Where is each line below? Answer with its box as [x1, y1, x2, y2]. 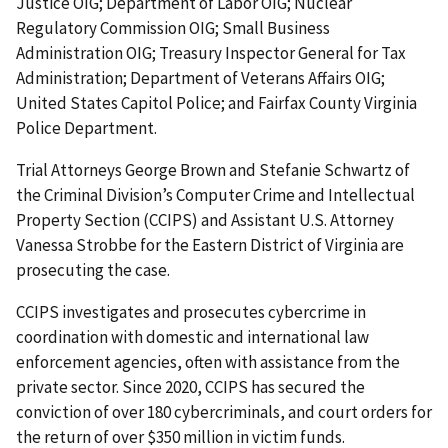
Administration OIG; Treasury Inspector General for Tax [16, 42, 406, 65]
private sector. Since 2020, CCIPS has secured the [16, 376, 365, 399]
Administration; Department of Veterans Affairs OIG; [16, 67, 385, 90]
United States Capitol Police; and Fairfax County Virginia [16, 92, 417, 115]
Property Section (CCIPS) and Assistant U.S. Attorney [16, 209, 394, 232]
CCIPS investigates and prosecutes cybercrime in [16, 301, 366, 324]
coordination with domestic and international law [16, 326, 369, 349]
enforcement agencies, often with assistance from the [16, 351, 400, 374]
